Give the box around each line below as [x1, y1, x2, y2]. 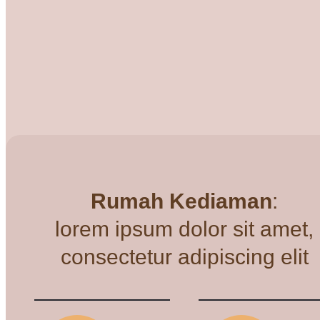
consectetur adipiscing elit [60, 245, 309, 269]
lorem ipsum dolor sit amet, [55, 217, 314, 241]
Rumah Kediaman [91, 189, 272, 213]
